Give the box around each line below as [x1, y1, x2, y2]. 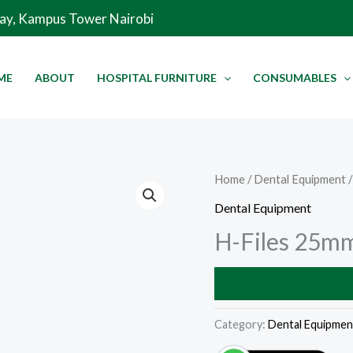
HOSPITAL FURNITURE [96, 71, 217, 84]
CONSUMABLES [253, 71, 337, 84]
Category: [214, 317, 268, 331]
